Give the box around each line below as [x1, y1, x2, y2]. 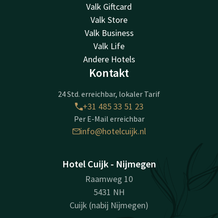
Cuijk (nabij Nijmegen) [70, 200, 148, 211]
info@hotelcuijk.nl [80, 126, 146, 137]
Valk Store [91, 14, 127, 26]
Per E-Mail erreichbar [73, 114, 145, 124]
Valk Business [84, 27, 134, 39]
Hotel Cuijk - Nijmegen [62, 158, 156, 170]
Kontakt [89, 65, 129, 81]
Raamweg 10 [85, 173, 133, 185]
